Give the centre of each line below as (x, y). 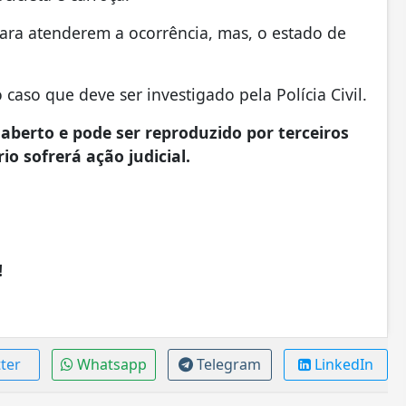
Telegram (228, 364)
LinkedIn (343, 364)
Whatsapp (111, 364)
